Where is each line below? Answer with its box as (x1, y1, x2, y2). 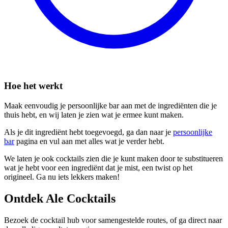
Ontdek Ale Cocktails (4, 191, 116, 205)
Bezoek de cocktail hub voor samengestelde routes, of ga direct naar (4, 215, 222, 224)
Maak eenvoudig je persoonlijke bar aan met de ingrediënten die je (4, 101, 217, 110)
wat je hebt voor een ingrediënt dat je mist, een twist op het (4, 163, 192, 172)
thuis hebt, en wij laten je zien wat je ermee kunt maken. (4, 110, 184, 119)
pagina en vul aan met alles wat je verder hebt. (14, 137, 164, 146)
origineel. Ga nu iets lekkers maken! (4, 173, 120, 181)
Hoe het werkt (4, 80, 63, 92)
